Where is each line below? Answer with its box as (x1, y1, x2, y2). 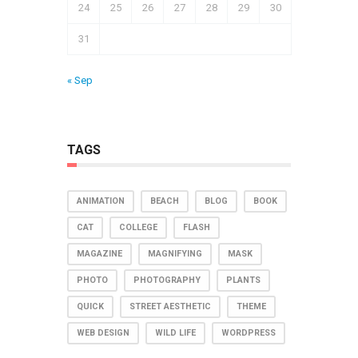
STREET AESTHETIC (129, 300, 211, 312)
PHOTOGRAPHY (133, 274, 201, 285)
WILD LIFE (155, 327, 196, 338)
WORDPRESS (221, 327, 276, 338)
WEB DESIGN (77, 327, 129, 338)
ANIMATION (77, 195, 125, 206)
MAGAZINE (77, 248, 122, 259)
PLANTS (226, 274, 261, 285)
